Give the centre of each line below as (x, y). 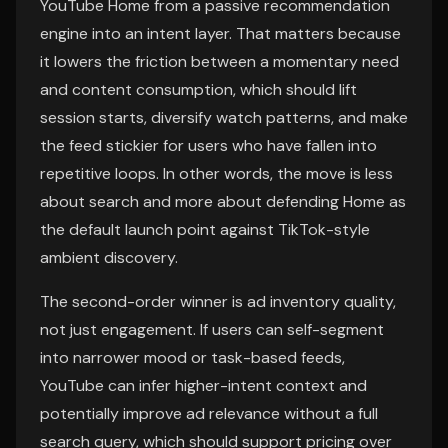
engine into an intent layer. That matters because (220, 33)
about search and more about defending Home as (223, 201)
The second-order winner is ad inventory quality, (218, 301)
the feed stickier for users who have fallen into (208, 145)
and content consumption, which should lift (198, 89)
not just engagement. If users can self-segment (212, 329)
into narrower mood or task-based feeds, (192, 357)
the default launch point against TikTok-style (205, 229)
